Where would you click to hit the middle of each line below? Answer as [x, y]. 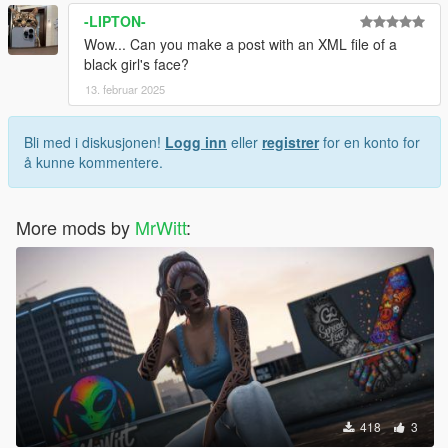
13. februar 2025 [125, 89]
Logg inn [196, 142]
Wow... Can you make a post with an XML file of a [240, 44]
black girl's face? [136, 64]
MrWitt [160, 227]
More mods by [75, 227]
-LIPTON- [115, 21]
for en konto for [369, 142]
